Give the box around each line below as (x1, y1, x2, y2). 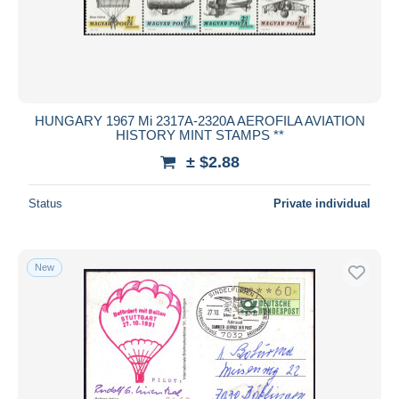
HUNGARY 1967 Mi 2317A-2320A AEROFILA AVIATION (34, 112, 365, 128)
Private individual (273, 196, 370, 210)
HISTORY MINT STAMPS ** (115, 126, 284, 142)
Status (28, 196, 62, 210)
